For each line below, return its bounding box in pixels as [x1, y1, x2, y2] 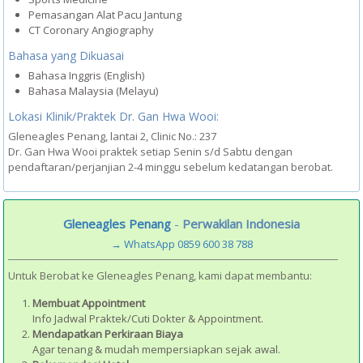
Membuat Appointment [32, 295, 145, 310]
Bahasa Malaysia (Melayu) [28, 83, 158, 98]
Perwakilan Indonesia [182, 215, 300, 232]
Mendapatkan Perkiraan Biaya [32, 326, 183, 341]
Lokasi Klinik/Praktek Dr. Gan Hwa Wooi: [8, 109, 219, 124]
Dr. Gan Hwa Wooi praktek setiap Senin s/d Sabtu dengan [8, 144, 293, 159]
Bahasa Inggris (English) [28, 68, 144, 83]
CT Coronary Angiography [28, 23, 154, 37]
